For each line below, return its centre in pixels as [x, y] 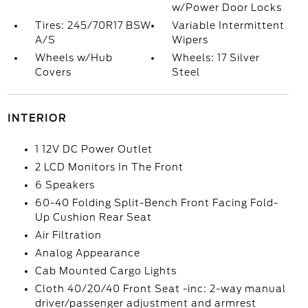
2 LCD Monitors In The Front [109, 167]
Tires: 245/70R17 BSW [93, 25]
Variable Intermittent [229, 25]
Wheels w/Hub [74, 58]
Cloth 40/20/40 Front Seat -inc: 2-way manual [160, 289]
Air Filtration [68, 235]
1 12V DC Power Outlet [93, 149]
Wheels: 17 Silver [216, 58]
